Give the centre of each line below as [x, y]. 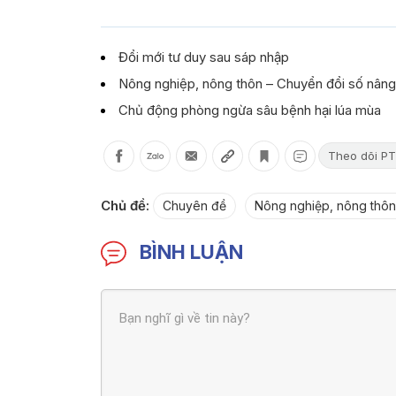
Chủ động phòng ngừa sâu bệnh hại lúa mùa [250, 110]
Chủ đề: [125, 205]
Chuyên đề [194, 205]
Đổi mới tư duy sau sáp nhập [204, 57]
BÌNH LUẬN [192, 251]
